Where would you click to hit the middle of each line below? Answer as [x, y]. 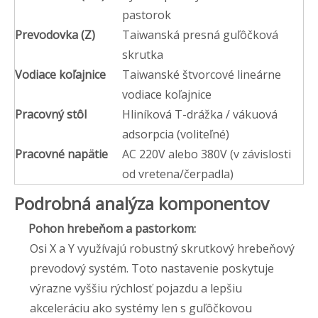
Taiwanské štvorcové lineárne [202, 74]
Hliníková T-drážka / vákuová [200, 114]
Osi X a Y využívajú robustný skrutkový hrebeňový [163, 248]
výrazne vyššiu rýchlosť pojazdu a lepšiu [136, 288]
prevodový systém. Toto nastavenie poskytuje [152, 268]
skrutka [143, 54]
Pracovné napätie [61, 154]
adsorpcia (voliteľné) [176, 134]
